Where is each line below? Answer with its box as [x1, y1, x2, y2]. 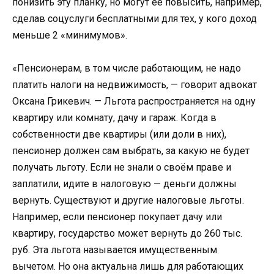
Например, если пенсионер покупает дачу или [12, 210, 222, 223]
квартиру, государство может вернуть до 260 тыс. [12, 227, 242, 239]
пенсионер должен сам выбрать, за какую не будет [12, 144, 250, 157]
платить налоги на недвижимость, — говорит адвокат [12, 78, 257, 91]
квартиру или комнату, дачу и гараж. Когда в [12, 111, 217, 124]
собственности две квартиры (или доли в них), [12, 128, 226, 140]
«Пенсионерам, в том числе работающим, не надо [12, 62, 241, 74]
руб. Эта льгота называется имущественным [12, 243, 217, 256]
